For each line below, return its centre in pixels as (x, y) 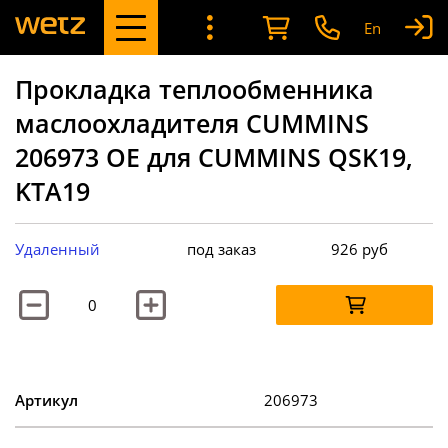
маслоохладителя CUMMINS (192, 122)
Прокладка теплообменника (194, 88)
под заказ (222, 248)
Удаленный (57, 248)
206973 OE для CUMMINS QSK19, (214, 156)
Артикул (46, 399)
